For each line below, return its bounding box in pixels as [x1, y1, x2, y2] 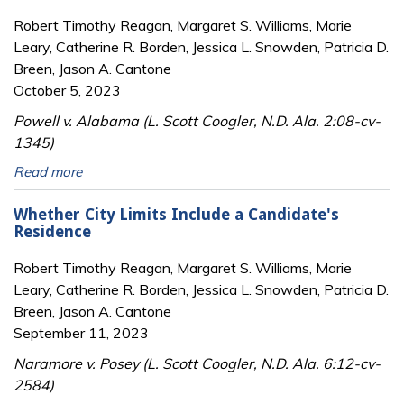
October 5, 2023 [14, 81, 121, 100]
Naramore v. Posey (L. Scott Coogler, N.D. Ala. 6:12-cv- [14, 353, 381, 372]
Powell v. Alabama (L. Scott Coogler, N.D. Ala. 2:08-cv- [14, 112, 381, 131]
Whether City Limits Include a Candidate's [14, 206, 339, 225]
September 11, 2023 [14, 323, 149, 342]
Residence [14, 223, 91, 242]
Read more [14, 163, 82, 181]
